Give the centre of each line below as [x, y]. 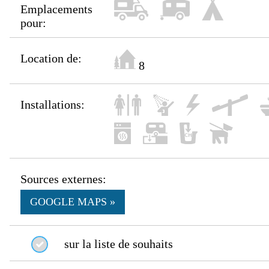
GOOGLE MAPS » [73, 202]
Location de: [51, 59]
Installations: [53, 105]
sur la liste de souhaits [119, 244]
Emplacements [57, 9]
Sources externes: [64, 179]
